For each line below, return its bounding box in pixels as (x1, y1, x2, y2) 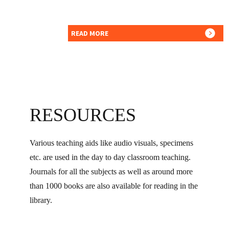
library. (30, 196, 53, 205)
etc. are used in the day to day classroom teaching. (30, 153, 191, 162)
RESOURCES (30, 105, 136, 126)
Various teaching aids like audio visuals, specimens (30, 139, 194, 148)
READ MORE (71, 29, 108, 38)
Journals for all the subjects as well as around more (30, 167, 193, 176)
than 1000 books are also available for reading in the (30, 181, 198, 191)
